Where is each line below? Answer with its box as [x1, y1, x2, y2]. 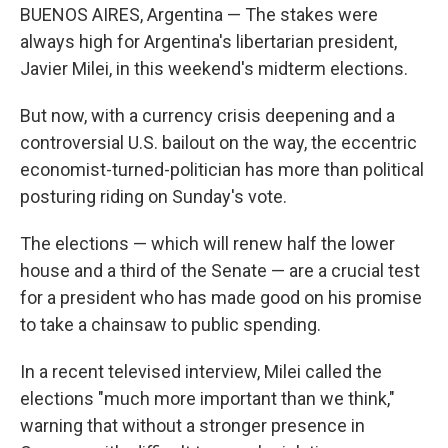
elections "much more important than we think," [20, 388, 395, 409]
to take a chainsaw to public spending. [20, 314, 321, 335]
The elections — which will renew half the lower [20, 233, 395, 254]
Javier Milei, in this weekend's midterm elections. [20, 58, 408, 79]
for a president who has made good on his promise [20, 287, 422, 308]
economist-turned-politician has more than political [20, 159, 424, 180]
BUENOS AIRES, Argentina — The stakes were [20, 4, 378, 25]
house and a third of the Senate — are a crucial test [20, 260, 420, 281]
